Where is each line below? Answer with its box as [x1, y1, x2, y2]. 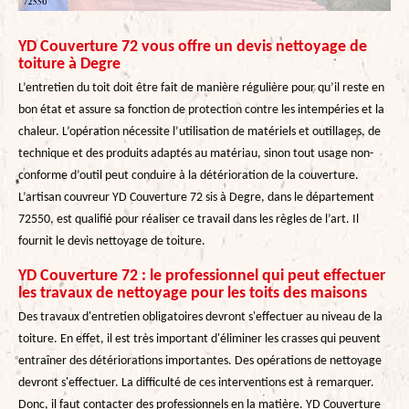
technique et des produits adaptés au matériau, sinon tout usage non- [18, 146, 373, 161]
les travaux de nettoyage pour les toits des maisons [18, 284, 367, 302]
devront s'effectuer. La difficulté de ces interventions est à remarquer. [18, 375, 374, 390]
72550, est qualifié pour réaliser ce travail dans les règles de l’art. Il [18, 212, 359, 226]
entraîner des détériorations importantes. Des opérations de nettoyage [18, 353, 382, 368]
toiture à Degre [18, 55, 121, 73]
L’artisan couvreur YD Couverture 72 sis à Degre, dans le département [18, 190, 374, 204]
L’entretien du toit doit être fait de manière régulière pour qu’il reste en [18, 80, 384, 95]
